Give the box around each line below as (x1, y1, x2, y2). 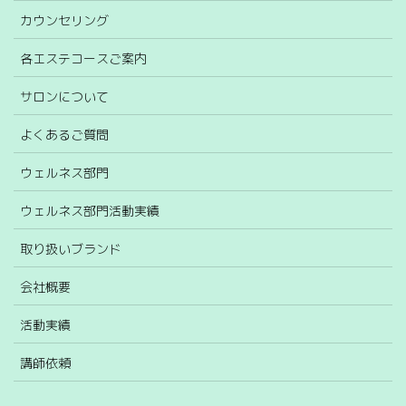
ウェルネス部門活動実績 (20, 201, 159, 219)
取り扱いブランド (20, 239, 121, 257)
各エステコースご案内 (20, 49, 147, 67)
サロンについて (20, 87, 109, 105)
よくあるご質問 (20, 125, 109, 143)
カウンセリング (20, 11, 109, 29)
